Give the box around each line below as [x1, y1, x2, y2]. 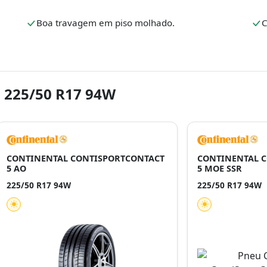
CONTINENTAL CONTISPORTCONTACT [7, 153, 164, 164]
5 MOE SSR [197, 163, 242, 174]
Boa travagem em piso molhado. [36, 17, 175, 29]
